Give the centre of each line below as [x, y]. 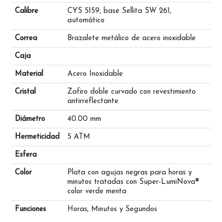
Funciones [30, 210]
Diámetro [30, 119]
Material [29, 74]
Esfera [26, 155]
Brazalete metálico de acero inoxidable [131, 39]
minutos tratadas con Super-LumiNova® [133, 182]
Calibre [26, 11]
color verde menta [97, 192]
